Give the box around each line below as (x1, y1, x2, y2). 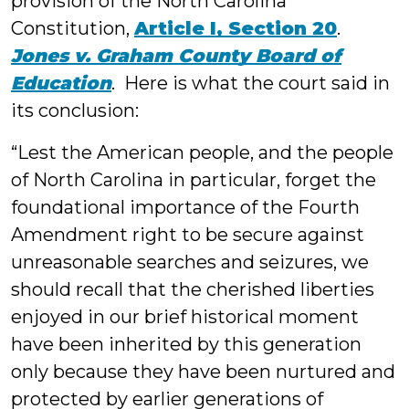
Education (11, 72, 111, 94)
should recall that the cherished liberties (11, 278, 374, 300)
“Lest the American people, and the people (11, 142, 393, 163)
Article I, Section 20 (134, 17, 337, 39)
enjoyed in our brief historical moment (11, 306, 359, 328)
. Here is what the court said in (111, 72, 390, 94)
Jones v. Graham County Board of (11, 45, 341, 67)
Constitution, (11, 17, 134, 39)
